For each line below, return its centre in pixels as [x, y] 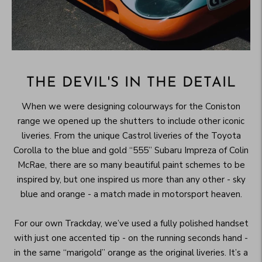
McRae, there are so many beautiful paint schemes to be [131, 165]
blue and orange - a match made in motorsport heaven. [131, 194]
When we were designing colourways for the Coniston [131, 107]
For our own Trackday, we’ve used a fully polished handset [131, 224]
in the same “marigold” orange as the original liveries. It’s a [131, 253]
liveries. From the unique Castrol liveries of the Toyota [131, 136]
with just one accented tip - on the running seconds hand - [131, 238]
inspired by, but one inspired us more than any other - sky [131, 180]
